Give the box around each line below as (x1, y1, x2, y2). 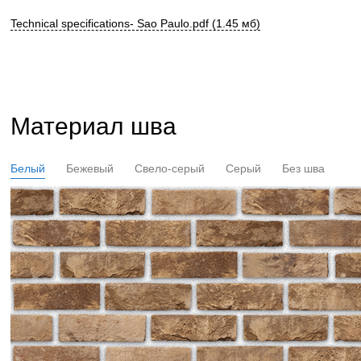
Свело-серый (135, 162, 205, 175)
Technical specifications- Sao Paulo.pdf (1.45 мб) (10, 17, 260, 30)
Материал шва (10, 113, 176, 139)
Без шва (282, 162, 325, 175)
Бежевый (66, 162, 114, 175)
